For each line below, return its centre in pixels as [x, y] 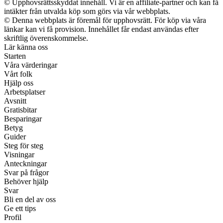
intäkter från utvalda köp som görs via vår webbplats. [87, 11]
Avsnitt [15, 101]
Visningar [19, 155]
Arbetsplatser [25, 92]
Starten [15, 56]
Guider [15, 137]
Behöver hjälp [26, 181]
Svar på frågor [26, 172]
